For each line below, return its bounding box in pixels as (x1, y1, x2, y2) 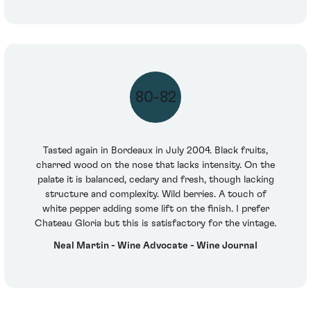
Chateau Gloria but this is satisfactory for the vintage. (35, 219, 276, 229)
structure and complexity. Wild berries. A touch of (44, 190, 267, 200)
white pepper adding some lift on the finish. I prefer (42, 204, 269, 215)
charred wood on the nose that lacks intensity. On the (36, 160, 275, 171)
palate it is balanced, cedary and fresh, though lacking (37, 175, 274, 185)
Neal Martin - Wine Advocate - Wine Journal (53, 240, 258, 251)
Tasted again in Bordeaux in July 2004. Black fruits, (43, 146, 268, 156)
